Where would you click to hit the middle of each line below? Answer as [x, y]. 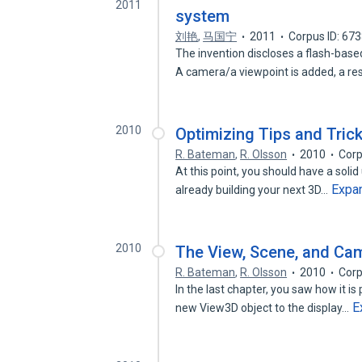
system [203, 16]
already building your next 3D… [253, 190]
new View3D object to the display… [264, 308]
